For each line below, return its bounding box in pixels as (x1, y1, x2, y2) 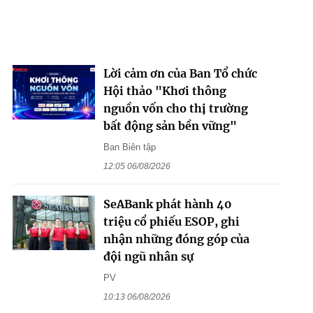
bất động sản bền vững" (103, 118, 237, 133)
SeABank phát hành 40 (103, 196, 232, 211)
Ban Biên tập (103, 141, 156, 152)
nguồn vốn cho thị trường (103, 101, 248, 115)
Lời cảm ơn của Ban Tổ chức (103, 66, 257, 80)
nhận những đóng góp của (103, 231, 249, 246)
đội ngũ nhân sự (103, 249, 194, 263)
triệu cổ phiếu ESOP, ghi (103, 214, 240, 228)
